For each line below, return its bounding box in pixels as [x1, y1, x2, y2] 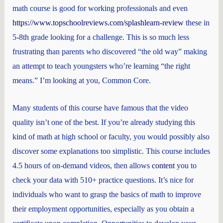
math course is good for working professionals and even [12, 4, 188, 12]
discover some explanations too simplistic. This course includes [12, 146, 210, 155]
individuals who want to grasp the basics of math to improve [12, 190, 201, 199]
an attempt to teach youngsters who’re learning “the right [12, 62, 190, 70]
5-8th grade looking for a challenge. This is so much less [12, 33, 189, 41]
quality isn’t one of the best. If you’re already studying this [12, 117, 195, 126]
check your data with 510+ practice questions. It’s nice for [12, 175, 194, 184]
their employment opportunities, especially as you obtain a [12, 204, 194, 213]
